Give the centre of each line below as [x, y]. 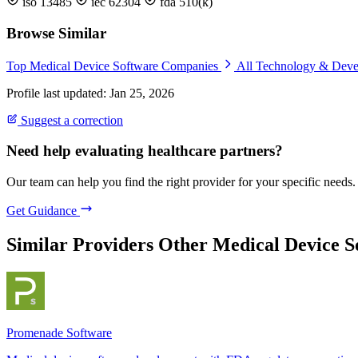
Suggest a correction [70, 120]
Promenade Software [59, 332]
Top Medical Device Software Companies [114, 66]
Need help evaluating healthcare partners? [145, 151]
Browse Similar [56, 33]
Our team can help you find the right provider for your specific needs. [181, 182]
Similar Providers [80, 245]
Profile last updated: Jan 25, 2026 [90, 93]
